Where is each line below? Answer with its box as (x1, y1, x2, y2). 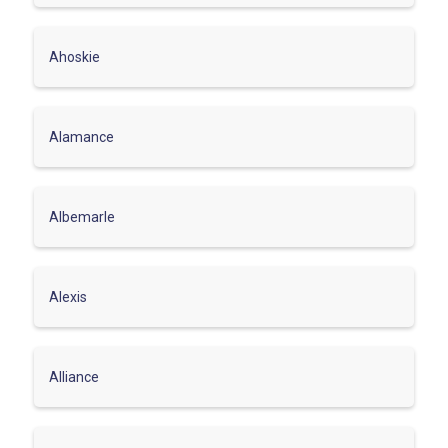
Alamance (49, 128, 114, 145)
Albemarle (49, 208, 115, 225)
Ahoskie (49, 48, 100, 65)
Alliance (49, 368, 99, 385)
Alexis (49, 288, 87, 305)
